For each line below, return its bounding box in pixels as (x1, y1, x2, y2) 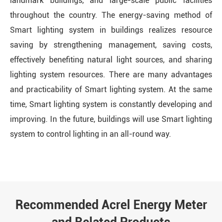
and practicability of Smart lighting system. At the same (10, 85, 212, 95)
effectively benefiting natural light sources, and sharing (10, 55, 212, 65)
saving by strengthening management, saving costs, (10, 40, 212, 50)
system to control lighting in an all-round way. (10, 129, 171, 139)
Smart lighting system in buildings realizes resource (10, 25, 212, 35)
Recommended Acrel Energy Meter (15, 198, 207, 213)
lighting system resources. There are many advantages (10, 70, 212, 80)
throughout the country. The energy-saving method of (10, 10, 212, 20)
